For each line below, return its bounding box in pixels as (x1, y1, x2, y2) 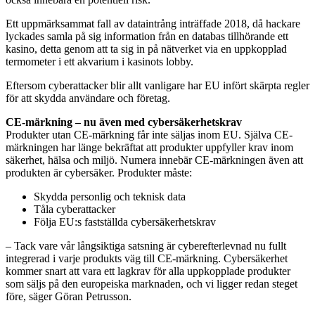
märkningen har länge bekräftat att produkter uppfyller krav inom (6, 141, 293, 154)
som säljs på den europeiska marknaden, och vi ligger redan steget (6, 278, 297, 290)
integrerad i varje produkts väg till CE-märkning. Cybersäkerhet (6, 252, 288, 265)
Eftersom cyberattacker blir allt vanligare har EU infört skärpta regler (6, 79, 309, 92)
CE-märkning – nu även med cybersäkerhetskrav (6, 116, 242, 129)
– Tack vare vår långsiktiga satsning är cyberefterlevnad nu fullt (6, 240, 286, 252)
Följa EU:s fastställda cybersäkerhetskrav (34, 216, 216, 229)
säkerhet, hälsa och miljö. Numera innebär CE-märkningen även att (6, 154, 303, 167)
